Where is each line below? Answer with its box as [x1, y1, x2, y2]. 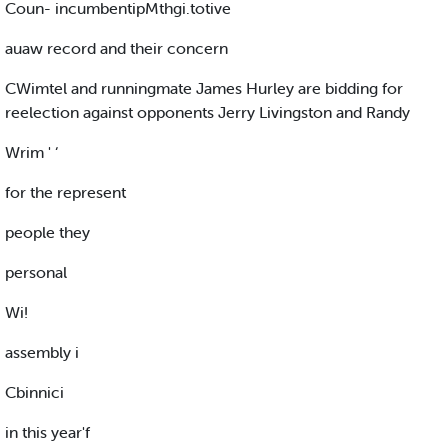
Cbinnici [5, 382, 64, 403]
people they [5, 222, 90, 243]
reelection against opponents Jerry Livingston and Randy [5, 102, 410, 123]
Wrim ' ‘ [5, 142, 58, 163]
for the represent [5, 182, 126, 203]
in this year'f [5, 422, 90, 443]
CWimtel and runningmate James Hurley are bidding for [5, 78, 403, 99]
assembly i [5, 342, 79, 363]
